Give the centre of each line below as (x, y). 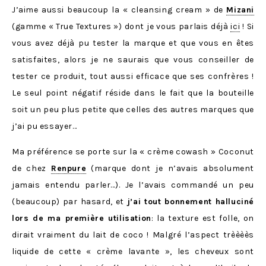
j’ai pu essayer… (45, 126)
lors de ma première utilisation (82, 218)
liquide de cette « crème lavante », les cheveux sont (133, 251)
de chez (31, 168)
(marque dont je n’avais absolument (170, 168)
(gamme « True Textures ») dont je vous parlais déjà (121, 26)
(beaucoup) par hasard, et (69, 201)
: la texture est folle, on (202, 218)
